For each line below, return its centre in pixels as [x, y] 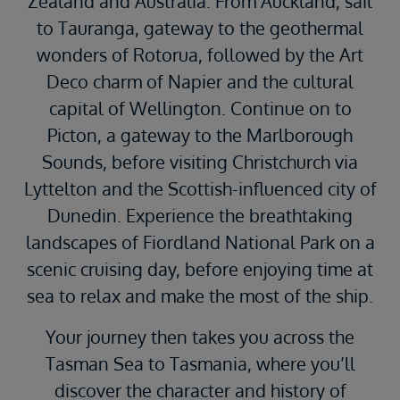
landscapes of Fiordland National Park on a [200, 242]
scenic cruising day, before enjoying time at [200, 269]
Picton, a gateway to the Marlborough [200, 135]
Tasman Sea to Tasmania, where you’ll [200, 364]
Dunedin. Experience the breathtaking [200, 216]
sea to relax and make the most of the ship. [200, 296]
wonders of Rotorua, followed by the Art [200, 55]
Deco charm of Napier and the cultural [200, 82]
